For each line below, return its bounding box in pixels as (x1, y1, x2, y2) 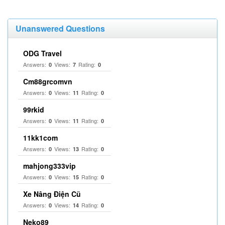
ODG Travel (23, 48, 62, 58)
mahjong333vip (23, 161, 76, 171)
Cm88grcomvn (23, 76, 72, 86)
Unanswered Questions (16, 23, 105, 34)
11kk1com (23, 133, 58, 143)
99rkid (23, 104, 44, 115)
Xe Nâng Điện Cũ (23, 189, 81, 199)
